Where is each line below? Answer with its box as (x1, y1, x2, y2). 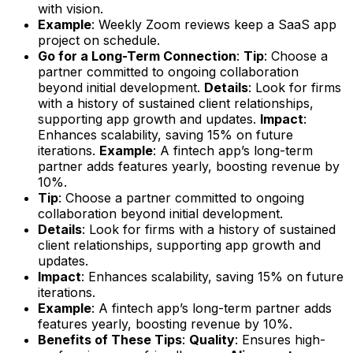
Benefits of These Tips (38, 331, 182, 347)
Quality (189, 331, 235, 347)
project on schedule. (38, 32, 160, 48)
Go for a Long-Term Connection (38, 47, 236, 64)
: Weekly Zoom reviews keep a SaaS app (91, 16, 336, 32)
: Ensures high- (235, 331, 325, 347)
